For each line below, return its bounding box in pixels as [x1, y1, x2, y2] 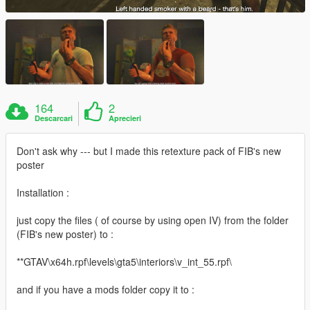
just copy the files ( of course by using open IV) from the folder [17, 213, 289, 228]
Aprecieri [109, 113, 142, 124]
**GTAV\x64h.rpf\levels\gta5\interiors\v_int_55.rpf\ [17, 255, 232, 269]
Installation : [17, 185, 69, 200]
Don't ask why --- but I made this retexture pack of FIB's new [17, 144, 281, 158]
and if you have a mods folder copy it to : [17, 282, 194, 297]
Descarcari [35, 113, 73, 124]
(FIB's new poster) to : [17, 227, 113, 241]
